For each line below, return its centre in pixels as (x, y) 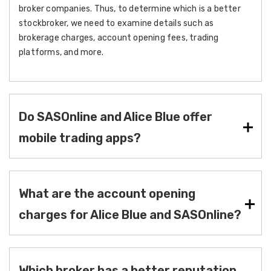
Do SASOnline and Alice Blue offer (116, 117)
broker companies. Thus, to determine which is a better (130, 9)
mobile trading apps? (80, 138)
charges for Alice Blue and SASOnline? (130, 215)
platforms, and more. (61, 52)
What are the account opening (107, 194)
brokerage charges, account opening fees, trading (119, 38)
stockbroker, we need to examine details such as (116, 23)
